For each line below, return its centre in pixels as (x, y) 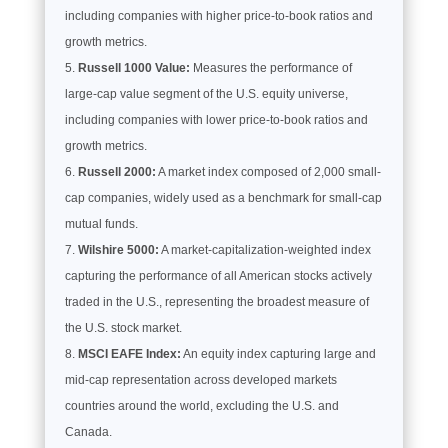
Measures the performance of (270, 67)
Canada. (88, 431)
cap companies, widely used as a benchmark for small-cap (223, 197)
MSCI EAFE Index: (129, 353)
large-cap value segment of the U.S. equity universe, (206, 93)
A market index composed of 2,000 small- (268, 171)
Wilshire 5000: (118, 249)
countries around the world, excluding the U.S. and (201, 405)
